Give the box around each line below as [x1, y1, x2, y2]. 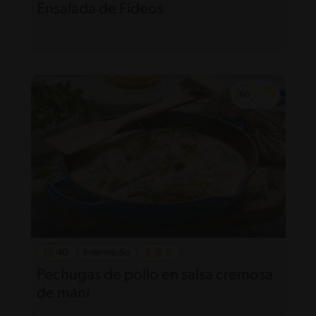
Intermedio [83, 248, 130, 259]
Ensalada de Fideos [36, 1, 164, 18]
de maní [36, 286, 90, 303]
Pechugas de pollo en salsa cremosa [36, 267, 273, 284]
